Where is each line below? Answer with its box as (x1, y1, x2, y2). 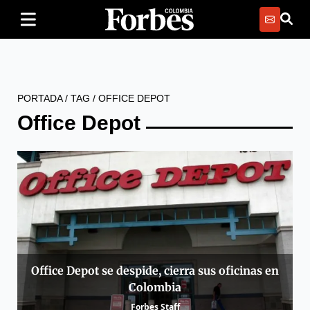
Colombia (129, 280, 181, 295)
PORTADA (17, 93, 62, 104)
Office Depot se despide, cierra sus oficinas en (31, 264, 279, 278)
